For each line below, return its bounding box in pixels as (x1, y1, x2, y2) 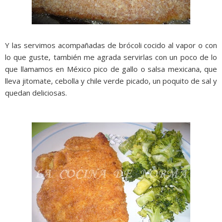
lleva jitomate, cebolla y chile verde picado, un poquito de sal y (5, 76, 217, 86)
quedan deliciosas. (5, 88, 67, 98)
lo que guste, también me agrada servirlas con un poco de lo (5, 52, 217, 62)
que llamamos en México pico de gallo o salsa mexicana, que (5, 64, 217, 74)
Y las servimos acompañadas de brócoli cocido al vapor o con (5, 40, 217, 50)
